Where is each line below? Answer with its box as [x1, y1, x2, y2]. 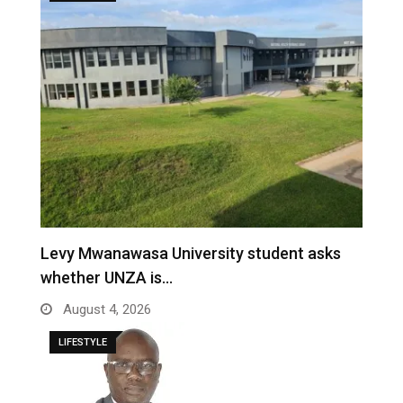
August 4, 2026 [59, 301, 151, 318]
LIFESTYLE [58, 336, 107, 349]
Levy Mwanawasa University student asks [40, 244, 341, 264]
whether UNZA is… [40, 268, 173, 288]
